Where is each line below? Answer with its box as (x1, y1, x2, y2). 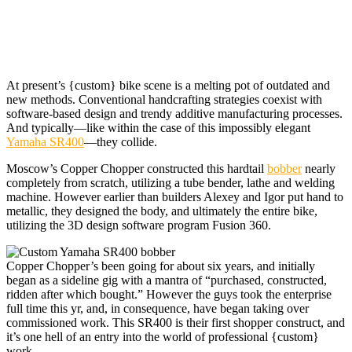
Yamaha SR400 (6, 134, 84, 148)
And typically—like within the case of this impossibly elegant (6, 120, 310, 134)
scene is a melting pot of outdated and (141, 78, 330, 92)
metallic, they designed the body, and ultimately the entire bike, (6, 203, 317, 218)
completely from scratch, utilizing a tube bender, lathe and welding (6, 175, 335, 189)
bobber (267, 161, 302, 175)
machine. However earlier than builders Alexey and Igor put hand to (6, 189, 343, 203)
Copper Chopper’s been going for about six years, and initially (6, 258, 315, 273)
